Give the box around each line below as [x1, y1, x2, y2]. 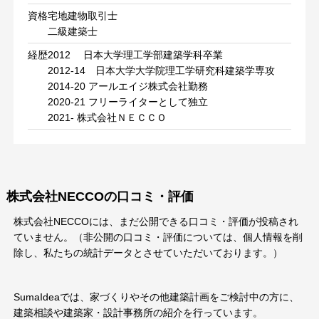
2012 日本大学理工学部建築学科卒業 [47, 49, 223, 61]
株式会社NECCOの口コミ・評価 [6, 189, 194, 204]
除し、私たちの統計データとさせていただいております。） [13, 247, 283, 259]
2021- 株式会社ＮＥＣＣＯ [47, 112, 167, 124]
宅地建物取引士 [47, 10, 117, 22]
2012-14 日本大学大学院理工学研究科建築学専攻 [47, 65, 275, 77]
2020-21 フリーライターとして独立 [47, 96, 218, 108]
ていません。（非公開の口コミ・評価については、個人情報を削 [13, 231, 303, 244]
